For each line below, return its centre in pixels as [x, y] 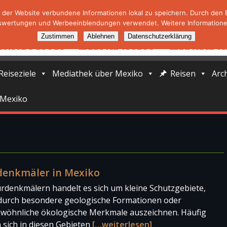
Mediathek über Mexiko [98, 73]
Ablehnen [101, 36]
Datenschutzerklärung [159, 36]
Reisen [183, 73]
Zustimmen [57, 36]
